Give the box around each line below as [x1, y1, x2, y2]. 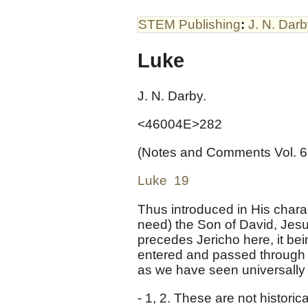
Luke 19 [137, 173, 189, 188]
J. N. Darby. [137, 88, 206, 103]
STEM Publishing [138, 17, 241, 32]
